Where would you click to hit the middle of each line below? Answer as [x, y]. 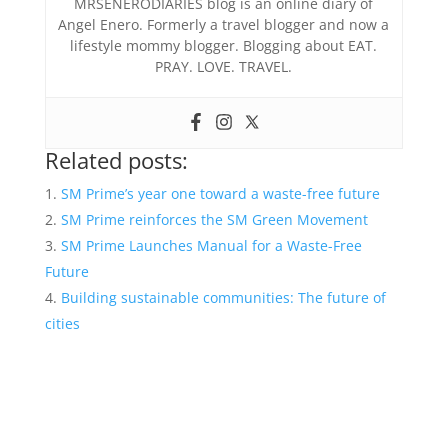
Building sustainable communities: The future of [223, 297]
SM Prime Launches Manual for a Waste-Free [211, 245]
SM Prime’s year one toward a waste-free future [220, 193]
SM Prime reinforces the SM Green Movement [214, 219]
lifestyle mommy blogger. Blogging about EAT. [224, 45]
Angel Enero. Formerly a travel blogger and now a [224, 24]
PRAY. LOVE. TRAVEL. [224, 66]
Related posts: [116, 159]
